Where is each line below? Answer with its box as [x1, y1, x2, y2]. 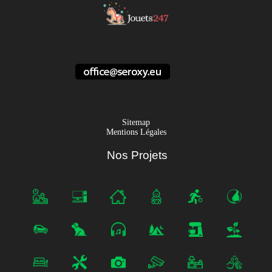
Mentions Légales [106, 127, 166, 137]
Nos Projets [107, 149, 168, 162]
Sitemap [122, 118, 150, 127]
